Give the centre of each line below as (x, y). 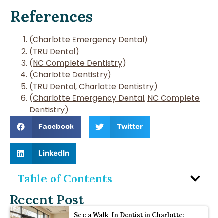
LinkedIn (54, 153)
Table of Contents (65, 178)
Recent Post (47, 199)
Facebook (56, 127)
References (51, 16)
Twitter (130, 127)
